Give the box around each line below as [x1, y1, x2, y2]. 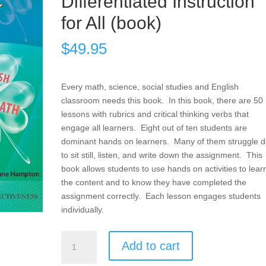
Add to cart [121, 239, 180, 252]
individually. [61, 205, 104, 214]
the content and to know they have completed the [61, 178, 246, 187]
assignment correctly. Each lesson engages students [61, 191, 261, 201]
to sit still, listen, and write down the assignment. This [61, 150, 262, 160]
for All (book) [61, 13, 161, 33]
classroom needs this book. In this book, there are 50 [61, 96, 263, 105]
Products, [60, 232, 96, 242]
